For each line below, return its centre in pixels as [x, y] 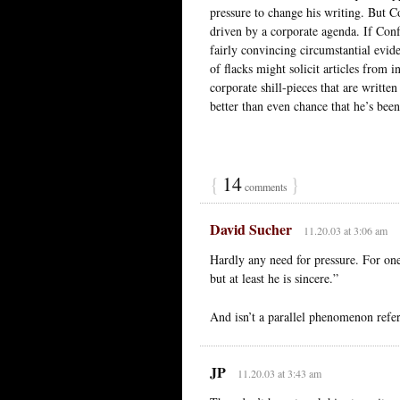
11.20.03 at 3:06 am [345, 230]
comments [266, 186]
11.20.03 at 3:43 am [279, 373]
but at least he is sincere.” [274, 278]
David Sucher [251, 229]
